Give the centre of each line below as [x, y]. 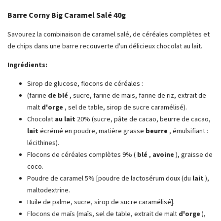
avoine [163, 155]
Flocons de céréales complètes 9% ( [82, 155]
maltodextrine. [49, 190]
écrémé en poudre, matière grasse [92, 131]
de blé [58, 95]
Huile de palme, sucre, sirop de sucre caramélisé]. [101, 202]
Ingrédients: [27, 65]
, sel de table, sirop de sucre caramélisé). [125, 107]
